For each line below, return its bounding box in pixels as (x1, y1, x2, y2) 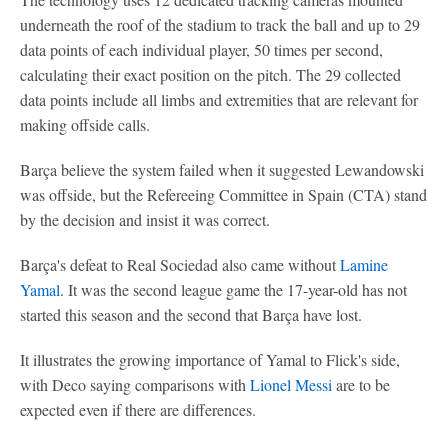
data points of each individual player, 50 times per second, (20, 38, 383, 60)
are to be (332, 373, 390, 395)
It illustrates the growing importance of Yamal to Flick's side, (20, 348, 400, 370)
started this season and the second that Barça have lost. (20, 303, 362, 325)
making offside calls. (20, 113, 150, 135)
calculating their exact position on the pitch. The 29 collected (20, 63, 401, 85)
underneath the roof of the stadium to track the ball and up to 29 (20, 13, 420, 35)
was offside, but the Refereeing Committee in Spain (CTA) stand (20, 183, 427, 205)
